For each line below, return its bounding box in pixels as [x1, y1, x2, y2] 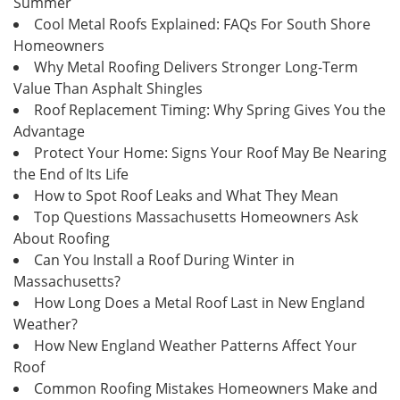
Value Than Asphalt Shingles [13, 78, 203, 98]
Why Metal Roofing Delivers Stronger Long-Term [34, 56, 358, 77]
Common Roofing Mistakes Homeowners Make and [34, 378, 378, 398]
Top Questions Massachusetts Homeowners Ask [34, 206, 358, 227]
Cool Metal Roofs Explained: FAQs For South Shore [34, 13, 371, 34]
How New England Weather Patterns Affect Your [34, 335, 357, 355]
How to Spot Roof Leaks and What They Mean [34, 185, 338, 205]
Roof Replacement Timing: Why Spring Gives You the [34, 99, 386, 120]
